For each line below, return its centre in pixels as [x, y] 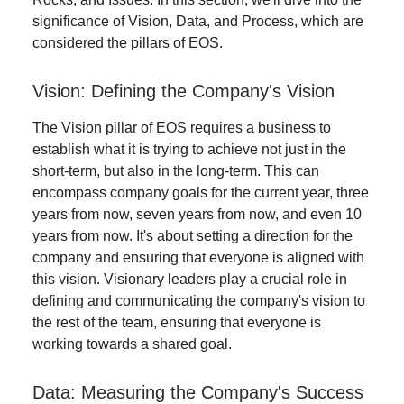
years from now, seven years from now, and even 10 [197, 214]
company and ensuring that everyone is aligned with [198, 257]
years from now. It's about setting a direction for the [193, 235]
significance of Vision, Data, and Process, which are [198, 21]
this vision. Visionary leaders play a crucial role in [190, 279]
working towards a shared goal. [132, 344]
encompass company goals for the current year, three [201, 192]
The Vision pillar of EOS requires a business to [182, 127]
